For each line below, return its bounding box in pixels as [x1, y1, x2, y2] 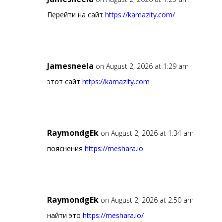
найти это [47, 211, 83, 221]
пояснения [47, 144, 85, 154]
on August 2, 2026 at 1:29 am [95, 61, 189, 71]
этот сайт [47, 77, 82, 87]
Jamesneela [47, 60, 94, 72]
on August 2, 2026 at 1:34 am [100, 128, 194, 138]
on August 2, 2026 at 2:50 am [100, 195, 194, 205]
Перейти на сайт [47, 10, 105, 20]
